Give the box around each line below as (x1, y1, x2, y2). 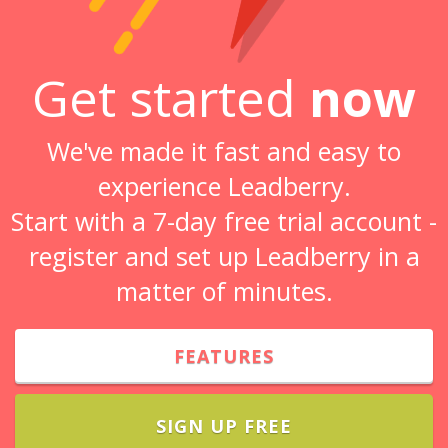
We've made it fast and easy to (47, 134, 401, 168)
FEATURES (174, 344, 274, 368)
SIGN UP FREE (156, 414, 292, 438)
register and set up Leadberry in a (28, 239, 420, 273)
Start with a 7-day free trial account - (11, 204, 437, 238)
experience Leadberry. (97, 169, 351, 203)
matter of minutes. (115, 274, 333, 308)
